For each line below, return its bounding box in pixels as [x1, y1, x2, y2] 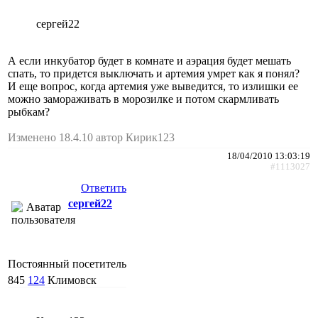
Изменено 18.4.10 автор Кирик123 [8, 131, 175, 143]
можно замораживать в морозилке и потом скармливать [8, 92, 279, 105]
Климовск [48, 273, 97, 286]
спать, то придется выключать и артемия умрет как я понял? [8, 67, 300, 79]
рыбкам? [8, 105, 50, 118]
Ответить [81, 181, 126, 194]
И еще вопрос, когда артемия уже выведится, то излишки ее [8, 79, 298, 92]
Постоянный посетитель [8, 257, 126, 270]
